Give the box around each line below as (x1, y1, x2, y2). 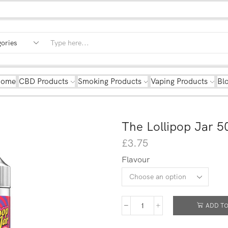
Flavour (122, 154, 150, 164)
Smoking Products (77, 76, 141, 86)
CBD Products (18, 76, 68, 86)
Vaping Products (151, 76, 208, 86)
